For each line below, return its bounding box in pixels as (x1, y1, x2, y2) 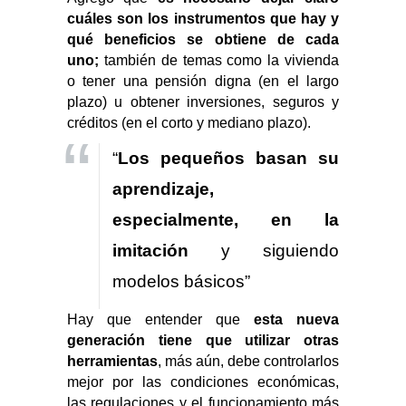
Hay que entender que (67, 312, 254, 328)
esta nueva (254, 312, 339, 328)
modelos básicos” (112, 271, 250, 291)
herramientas (67, 353, 158, 370)
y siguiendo (221, 240, 339, 260)
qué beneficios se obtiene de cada (67, 31, 339, 47)
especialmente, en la (112, 209, 339, 229)
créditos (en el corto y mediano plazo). (67, 114, 311, 130)
